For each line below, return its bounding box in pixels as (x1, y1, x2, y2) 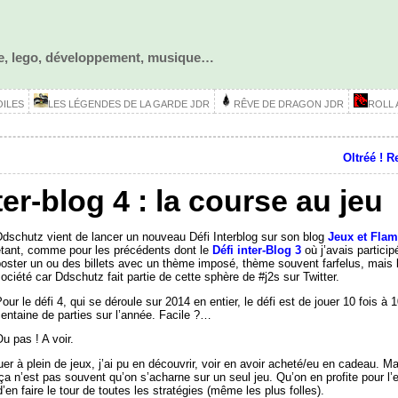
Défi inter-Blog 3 (211, 243, 301, 257)
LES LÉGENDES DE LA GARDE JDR (47, 99, 210, 109)
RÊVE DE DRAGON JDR (233, 99, 344, 109)
